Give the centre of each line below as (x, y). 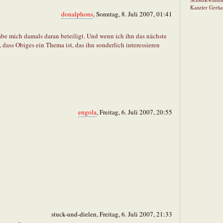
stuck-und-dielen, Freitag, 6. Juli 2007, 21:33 (112, 214)
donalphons (77, 14)
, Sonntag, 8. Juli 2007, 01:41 (133, 14)
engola (87, 112)
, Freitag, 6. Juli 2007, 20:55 (134, 112)
